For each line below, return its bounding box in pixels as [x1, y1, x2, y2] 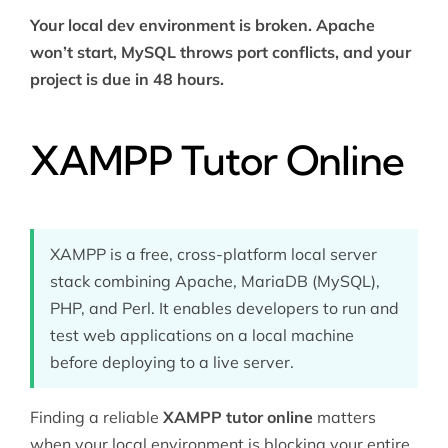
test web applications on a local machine [49, 325, 354, 346]
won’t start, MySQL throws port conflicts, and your [29, 42, 411, 63]
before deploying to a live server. [49, 352, 294, 373]
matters [312, 407, 376, 428]
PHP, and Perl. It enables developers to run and [49, 298, 399, 319]
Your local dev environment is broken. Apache [29, 15, 375, 36]
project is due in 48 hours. [29, 69, 224, 90]
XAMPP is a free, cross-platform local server [49, 244, 377, 265]
